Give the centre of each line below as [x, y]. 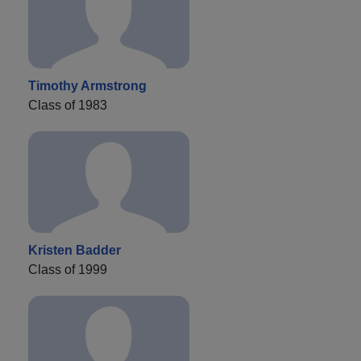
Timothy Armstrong [87, 86]
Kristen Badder [75, 251]
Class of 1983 [68, 106]
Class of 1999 [68, 270]
